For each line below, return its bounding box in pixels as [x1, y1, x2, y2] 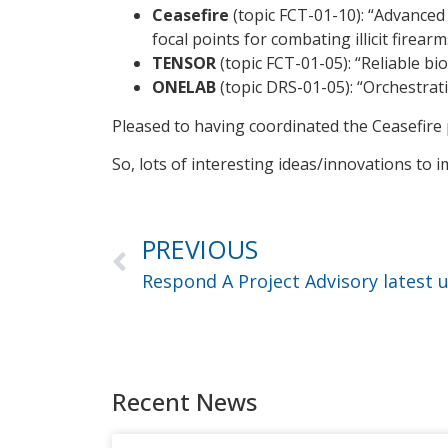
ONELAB [152, 76, 216, 99]
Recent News [112, 384, 257, 418]
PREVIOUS [142, 231, 258, 266]
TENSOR [152, 52, 216, 75]
